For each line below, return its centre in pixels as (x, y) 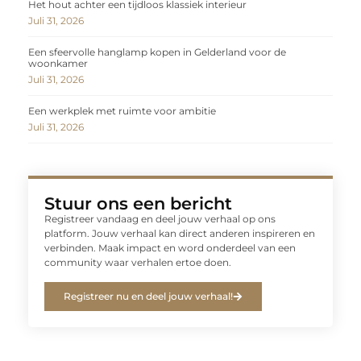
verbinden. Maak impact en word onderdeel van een (170, 248)
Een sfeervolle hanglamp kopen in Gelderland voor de (157, 52)
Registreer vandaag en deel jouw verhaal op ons (160, 219)
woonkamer (58, 64)
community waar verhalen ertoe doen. (138, 263)
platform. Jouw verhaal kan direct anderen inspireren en (180, 234)
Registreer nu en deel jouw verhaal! (148, 296)
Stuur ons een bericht (138, 204)
